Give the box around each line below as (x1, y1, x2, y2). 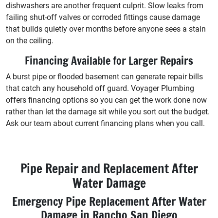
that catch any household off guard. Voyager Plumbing (6, 83, 194, 93)
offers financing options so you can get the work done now (6, 95, 207, 105)
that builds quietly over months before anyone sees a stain (6, 24, 206, 34)
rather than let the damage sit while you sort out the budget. (6, 107, 210, 116)
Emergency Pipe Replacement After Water (12, 193, 206, 210)
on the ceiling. (6, 36, 54, 45)
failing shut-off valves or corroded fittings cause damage (6, 12, 200, 22)
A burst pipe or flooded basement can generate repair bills (6, 72, 203, 81)
